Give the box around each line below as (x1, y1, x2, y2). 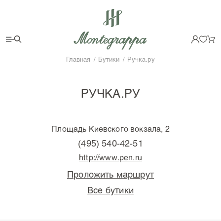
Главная (66, 55, 91, 63)
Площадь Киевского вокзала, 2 (51, 124, 170, 134)
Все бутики (87, 184, 134, 195)
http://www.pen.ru (79, 152, 142, 162)
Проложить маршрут (67, 169, 154, 180)
